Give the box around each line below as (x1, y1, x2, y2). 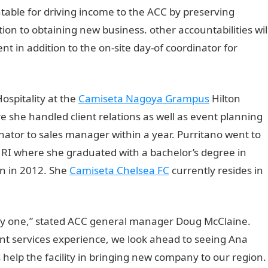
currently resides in (169, 163, 263, 177)
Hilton (209, 92, 240, 105)
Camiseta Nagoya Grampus (78, 92, 209, 105)
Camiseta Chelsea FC (69, 163, 169, 177)
